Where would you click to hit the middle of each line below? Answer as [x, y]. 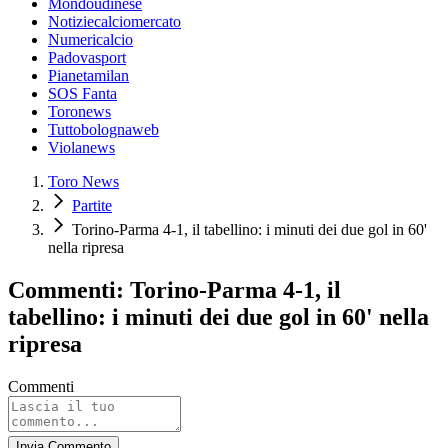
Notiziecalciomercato [114, 22]
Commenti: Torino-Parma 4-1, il [174, 290]
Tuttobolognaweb [103, 130]
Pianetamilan [88, 76]
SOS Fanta [82, 94]
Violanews [81, 148]
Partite [92, 206]
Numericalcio [90, 40]
